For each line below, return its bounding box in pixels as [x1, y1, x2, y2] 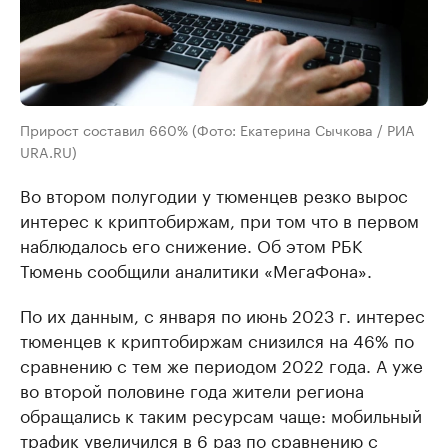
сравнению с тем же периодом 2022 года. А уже [20, 351, 423, 378]
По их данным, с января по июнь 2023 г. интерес [20, 301, 425, 328]
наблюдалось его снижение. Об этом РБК [20, 231, 362, 258]
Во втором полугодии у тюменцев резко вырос [20, 181, 408, 208]
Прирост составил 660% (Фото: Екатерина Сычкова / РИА [20, 118, 414, 141]
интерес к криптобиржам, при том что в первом [20, 206, 419, 233]
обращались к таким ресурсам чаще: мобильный [20, 401, 422, 428]
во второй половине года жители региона [20, 376, 364, 403]
